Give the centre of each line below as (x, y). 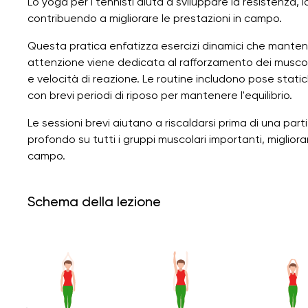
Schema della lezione (94, 201)
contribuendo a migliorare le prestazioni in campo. (155, 18)
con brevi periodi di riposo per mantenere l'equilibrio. (160, 95)
